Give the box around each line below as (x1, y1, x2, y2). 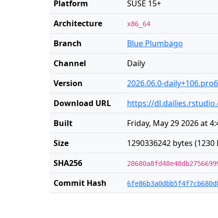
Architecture (54, 18, 102, 29)
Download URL (54, 98, 111, 109)
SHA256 (54, 158, 82, 168)
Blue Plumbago (127, 38, 183, 49)
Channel (54, 58, 86, 69)
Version (54, 78, 83, 89)
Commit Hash (54, 178, 107, 188)
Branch (54, 38, 82, 49)
